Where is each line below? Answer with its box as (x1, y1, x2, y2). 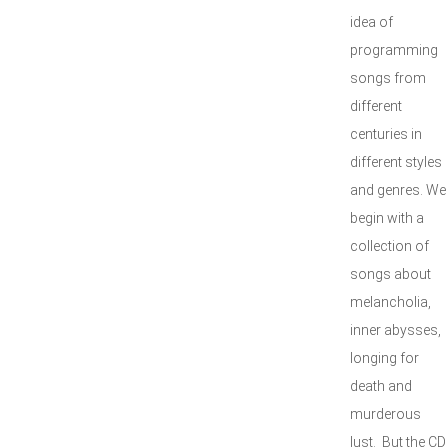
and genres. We (350, 182, 446, 198)
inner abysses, (350, 322, 441, 338)
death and (350, 378, 412, 394)
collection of (350, 238, 429, 254)
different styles (350, 154, 442, 170)
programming (350, 42, 438, 58)
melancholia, (350, 294, 431, 310)
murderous (350, 406, 421, 422)
